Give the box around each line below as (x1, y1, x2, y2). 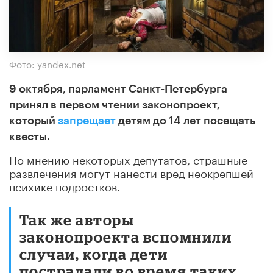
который (9, 115, 58, 126)
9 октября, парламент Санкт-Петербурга (9, 83, 227, 94)
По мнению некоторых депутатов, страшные (9, 149, 247, 167)
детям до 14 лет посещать (116, 115, 255, 126)
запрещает (58, 115, 116, 126)
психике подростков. (9, 176, 120, 194)
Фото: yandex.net (9, 55, 86, 71)
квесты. (9, 130, 50, 142)
